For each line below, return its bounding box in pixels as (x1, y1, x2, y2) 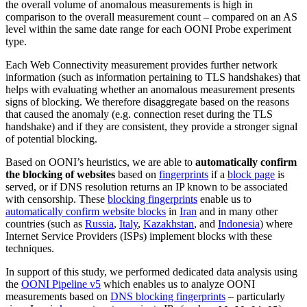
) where (260, 218, 293, 230)
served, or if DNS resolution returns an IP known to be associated (5, 181, 288, 193)
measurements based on (5, 291, 110, 303)
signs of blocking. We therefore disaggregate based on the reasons (5, 96, 289, 108)
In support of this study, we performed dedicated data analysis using (5, 266, 297, 278)
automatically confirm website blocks (5, 206, 166, 218)
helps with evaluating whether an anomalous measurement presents (5, 84, 295, 96)
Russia (85, 218, 114, 230)
